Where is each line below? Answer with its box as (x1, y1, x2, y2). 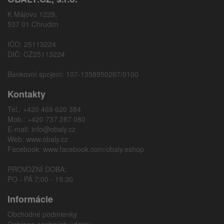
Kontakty (7, 87, 45, 100)
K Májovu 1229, (7, 9, 57, 19)
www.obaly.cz (26, 134, 68, 144)
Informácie (7, 192, 53, 205)
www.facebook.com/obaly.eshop (43, 144, 144, 154)
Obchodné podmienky (7, 209, 77, 219)
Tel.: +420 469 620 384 (7, 104, 81, 114)
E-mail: (7, 124, 31, 134)
